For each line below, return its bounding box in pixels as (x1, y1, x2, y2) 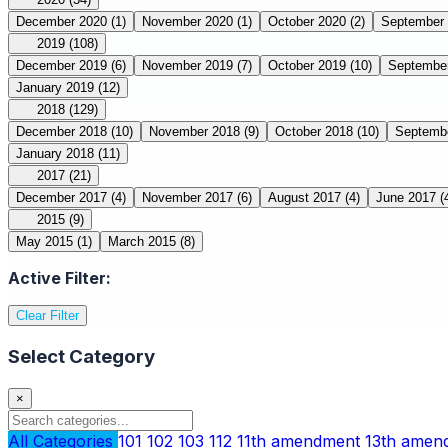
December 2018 (16, 124, 107, 140)
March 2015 (108, 234, 176, 250)
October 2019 (268, 58, 346, 74)
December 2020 (16, 14, 107, 30)
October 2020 (268, 14, 346, 30)
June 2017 (376, 190, 436, 206)
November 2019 (142, 58, 233, 74)
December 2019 (16, 58, 107, 74)
